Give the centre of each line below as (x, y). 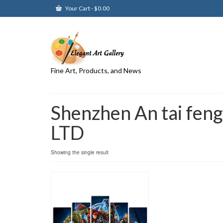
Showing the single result (80, 152)
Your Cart (78, 8)
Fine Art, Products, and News (96, 70)
